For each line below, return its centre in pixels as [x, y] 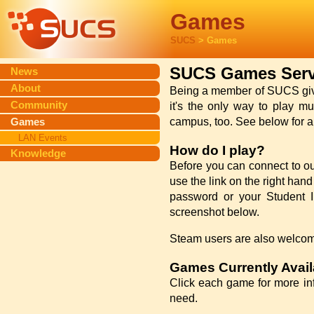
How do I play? [217, 150]
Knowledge [39, 153]
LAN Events [42, 138]
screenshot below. [214, 212]
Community [39, 105]
